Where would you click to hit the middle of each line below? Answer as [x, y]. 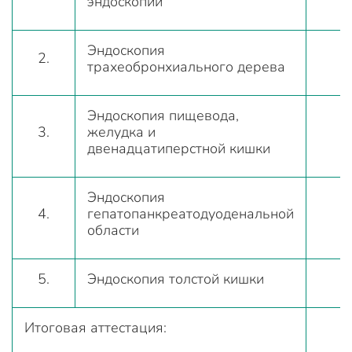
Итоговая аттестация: [95, 328]
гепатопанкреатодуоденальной [191, 214]
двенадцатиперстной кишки [179, 149]
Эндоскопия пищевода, [163, 116]
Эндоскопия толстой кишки [176, 279]
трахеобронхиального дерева [186, 67]
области [113, 231]
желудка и [121, 132]
